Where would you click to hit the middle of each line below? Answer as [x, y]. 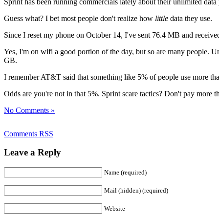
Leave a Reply [33, 153]
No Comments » [29, 110]
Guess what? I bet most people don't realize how [79, 18]
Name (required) [125, 173]
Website [115, 209]
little [162, 18]
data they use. [190, 18]
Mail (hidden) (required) [136, 191]
